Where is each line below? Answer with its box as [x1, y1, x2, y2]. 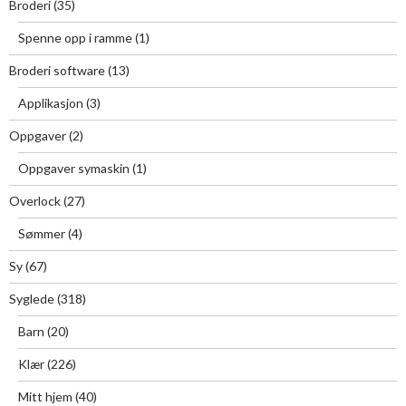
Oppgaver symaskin [18, 159, 130, 176]
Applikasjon [18, 94, 83, 111]
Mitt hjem [18, 388, 72, 404]
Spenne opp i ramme [18, 29, 132, 45]
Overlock [9, 192, 61, 208]
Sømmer [18, 225, 65, 241]
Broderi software [9, 62, 105, 78]
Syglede [9, 290, 54, 306]
